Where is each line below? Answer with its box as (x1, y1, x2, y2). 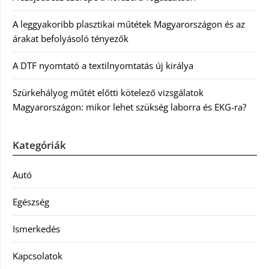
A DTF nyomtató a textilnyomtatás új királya (13, 59, 193, 71)
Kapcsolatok (13, 249, 62, 262)
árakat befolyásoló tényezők (13, 32, 128, 44)
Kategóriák (13, 138, 66, 152)
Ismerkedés (13, 222, 60, 235)
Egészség (13, 195, 49, 208)
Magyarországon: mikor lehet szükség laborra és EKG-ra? (13, 100, 246, 113)
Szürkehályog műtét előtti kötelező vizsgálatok (13, 86, 204, 98)
